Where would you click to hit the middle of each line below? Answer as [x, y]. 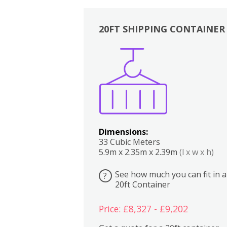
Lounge [214, 64]
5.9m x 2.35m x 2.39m [139, 152]
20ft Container [142, 184]
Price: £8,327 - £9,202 [143, 209]
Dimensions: [123, 131]
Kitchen [174, 64]
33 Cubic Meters [129, 142]
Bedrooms [194, 64]
